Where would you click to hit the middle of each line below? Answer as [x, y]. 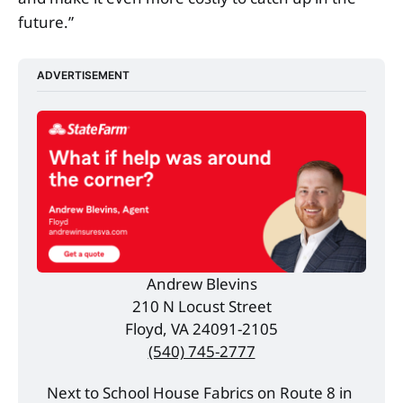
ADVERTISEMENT [84, 75]
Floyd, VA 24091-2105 [201, 329]
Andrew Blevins [201, 284]
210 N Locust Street [201, 307]
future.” [46, 22]
